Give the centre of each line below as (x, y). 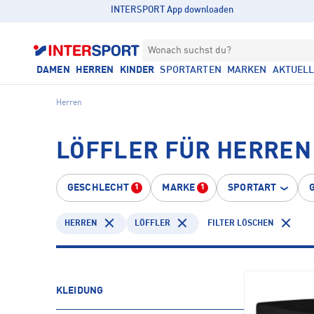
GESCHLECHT (98, 188)
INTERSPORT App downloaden (172, 10)
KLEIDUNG (80, 291)
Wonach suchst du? (190, 50)
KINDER (137, 70)
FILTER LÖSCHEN (241, 223)
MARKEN (247, 70)
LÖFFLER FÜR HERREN (184, 152)
